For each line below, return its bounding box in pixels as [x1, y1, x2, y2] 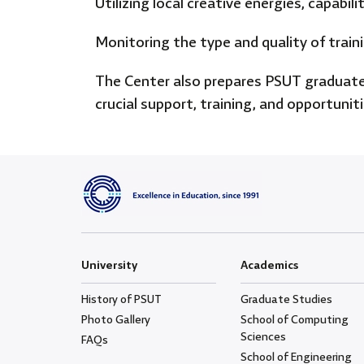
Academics [240, 257, 298, 275]
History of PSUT [81, 291, 162, 310]
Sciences [240, 328, 286, 347]
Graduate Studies [240, 291, 332, 310]
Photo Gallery [81, 311, 150, 330]
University [81, 257, 137, 275]
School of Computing [240, 311, 349, 330]
